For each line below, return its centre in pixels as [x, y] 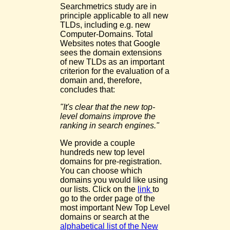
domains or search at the [105, 217]
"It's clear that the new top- [108, 107]
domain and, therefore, [101, 80]
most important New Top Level [115, 208]
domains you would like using [114, 180]
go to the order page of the [108, 198]
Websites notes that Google [110, 43]
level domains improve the [108, 116]
